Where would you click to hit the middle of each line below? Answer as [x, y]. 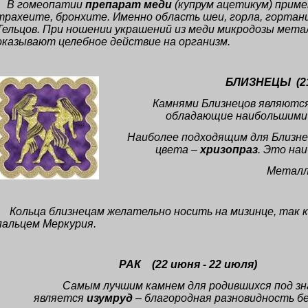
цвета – [178, 150]
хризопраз [229, 150]
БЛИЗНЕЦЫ [258, 82]
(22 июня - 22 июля [203, 264]
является [60, 298]
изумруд [111, 298]
